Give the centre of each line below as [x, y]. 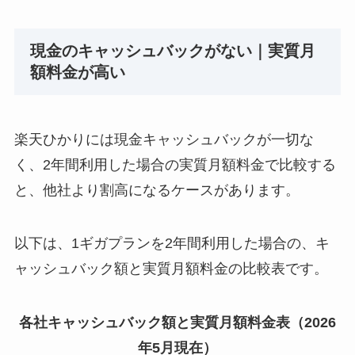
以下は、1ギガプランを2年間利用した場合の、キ [172, 244]
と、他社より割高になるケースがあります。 [157, 190]
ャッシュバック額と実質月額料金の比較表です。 [171, 269]
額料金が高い [77, 73]
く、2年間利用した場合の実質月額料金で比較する [175, 164]
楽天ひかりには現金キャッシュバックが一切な [164, 139]
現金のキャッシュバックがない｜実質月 [172, 51]
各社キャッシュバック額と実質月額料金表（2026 [177, 323]
